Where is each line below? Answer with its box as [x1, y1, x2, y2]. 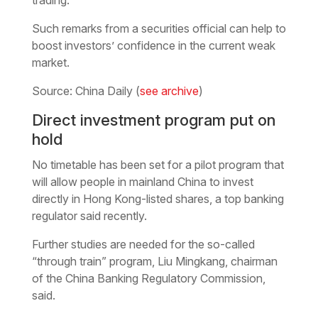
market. [31, 55, 70, 70]
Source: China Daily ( [31, 83, 140, 98]
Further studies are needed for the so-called [31, 236, 255, 251]
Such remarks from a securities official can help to [31, 21, 286, 35]
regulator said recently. [31, 208, 147, 223]
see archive [139, 83, 199, 98]
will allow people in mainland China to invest [31, 174, 253, 189]
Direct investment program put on [31, 110, 275, 129]
